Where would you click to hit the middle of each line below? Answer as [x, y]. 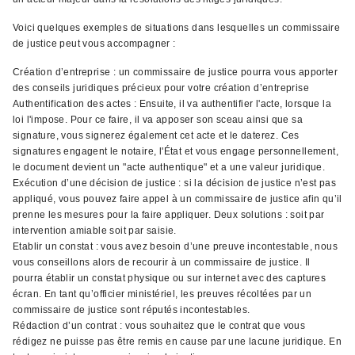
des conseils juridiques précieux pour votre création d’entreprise [161, 88]
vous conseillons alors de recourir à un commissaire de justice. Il [162, 262]
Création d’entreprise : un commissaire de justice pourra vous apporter [175, 72]
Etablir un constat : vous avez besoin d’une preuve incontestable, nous [175, 246]
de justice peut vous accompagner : [94, 44]
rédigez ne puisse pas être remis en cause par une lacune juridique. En [177, 342]
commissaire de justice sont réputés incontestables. [132, 310]
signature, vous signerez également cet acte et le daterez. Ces [156, 136]
